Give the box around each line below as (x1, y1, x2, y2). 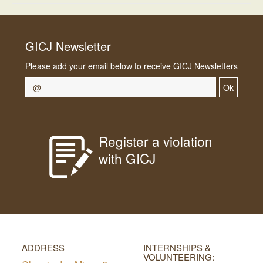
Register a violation (99, 131, 213, 151)
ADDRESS (22, 241, 65, 254)
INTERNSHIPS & (143, 241, 211, 254)
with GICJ (99, 149, 156, 168)
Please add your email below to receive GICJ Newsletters (25, 60, 238, 72)
